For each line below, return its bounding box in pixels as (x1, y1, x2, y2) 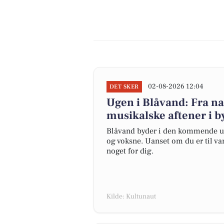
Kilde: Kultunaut (106, 192, 156, 201)
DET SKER (109, 83, 139, 90)
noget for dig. (106, 146, 153, 156)
